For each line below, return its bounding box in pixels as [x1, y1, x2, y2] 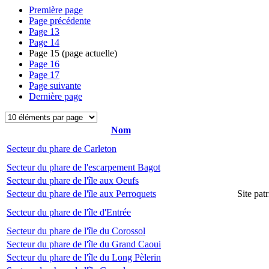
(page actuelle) [59, 48, 117, 58]
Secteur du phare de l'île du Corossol [7, 226, 145, 236]
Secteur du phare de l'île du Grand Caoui [7, 239, 161, 249]
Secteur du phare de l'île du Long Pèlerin [7, 252, 161, 262]
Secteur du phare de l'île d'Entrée [7, 207, 131, 217]
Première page [29, 5, 83, 15]
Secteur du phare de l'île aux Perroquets [7, 189, 156, 199]
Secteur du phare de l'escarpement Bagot [7, 162, 160, 172]
